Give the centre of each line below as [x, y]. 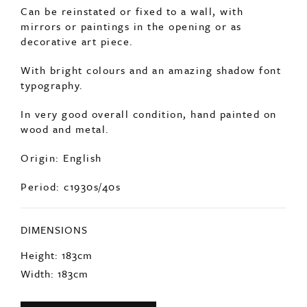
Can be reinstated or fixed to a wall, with [132, 148]
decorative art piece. [77, 179]
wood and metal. [65, 266]
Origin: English [61, 295]
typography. [52, 222]
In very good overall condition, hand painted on [149, 251]
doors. [37, 120]
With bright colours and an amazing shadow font [151, 207]
